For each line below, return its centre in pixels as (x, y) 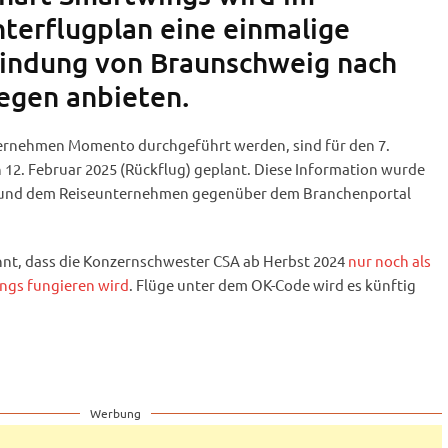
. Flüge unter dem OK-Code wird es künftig (272, 285)
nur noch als (389, 261)
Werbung (115, 413)
